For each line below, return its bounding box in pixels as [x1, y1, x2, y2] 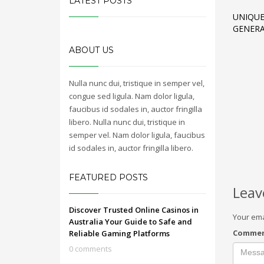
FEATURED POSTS [69, 172, 148, 183]
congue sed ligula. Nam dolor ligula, [69, 91, 194, 101]
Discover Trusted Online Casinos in [69, 204, 199, 215]
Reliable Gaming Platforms [69, 228, 170, 239]
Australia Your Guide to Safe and [69, 216, 192, 227]
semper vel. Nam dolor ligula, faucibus [69, 130, 205, 140]
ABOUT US [69, 45, 114, 55]
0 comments [69, 243, 112, 254]
